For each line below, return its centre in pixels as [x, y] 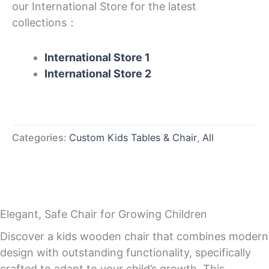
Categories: [41, 138]
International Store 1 [97, 58]
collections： [45, 22]
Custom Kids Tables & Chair [133, 138]
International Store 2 [98, 74]
